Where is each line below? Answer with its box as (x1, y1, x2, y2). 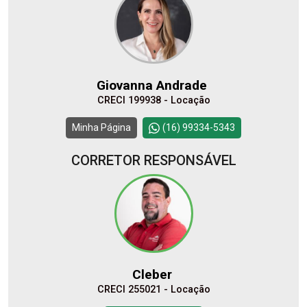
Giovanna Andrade (97, 77, 210, 94)
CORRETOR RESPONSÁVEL (71, 152, 236, 169)
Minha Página (72, 122, 131, 134)
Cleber (132, 267, 175, 283)
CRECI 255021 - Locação (97, 284, 210, 296)
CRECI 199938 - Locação (97, 95, 210, 107)
